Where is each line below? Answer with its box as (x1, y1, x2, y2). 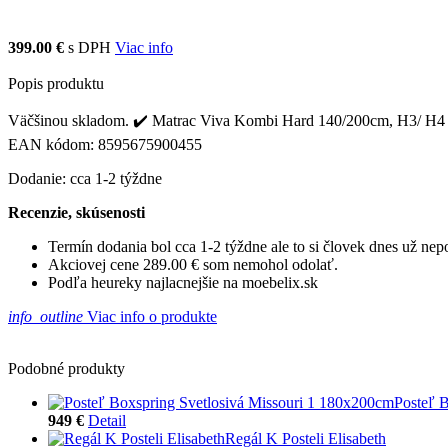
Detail (88, 411, 126, 429)
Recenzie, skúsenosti (8, 203, 145, 221)
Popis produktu (8, 74, 104, 92)
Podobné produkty (8, 359, 125, 377)
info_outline (8, 307, 83, 325)
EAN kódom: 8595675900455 (8, 135, 202, 153)
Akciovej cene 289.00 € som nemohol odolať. (48, 255, 338, 273)
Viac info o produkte (83, 307, 217, 325)
